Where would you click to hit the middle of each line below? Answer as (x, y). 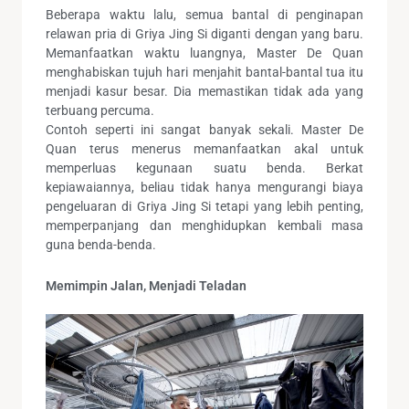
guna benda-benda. (101, 244)
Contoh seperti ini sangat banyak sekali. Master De (204, 129)
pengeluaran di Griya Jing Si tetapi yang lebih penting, (204, 206)
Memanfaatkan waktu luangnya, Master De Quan (204, 52)
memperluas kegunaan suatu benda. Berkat (204, 168)
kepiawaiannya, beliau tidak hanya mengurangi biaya (204, 187)
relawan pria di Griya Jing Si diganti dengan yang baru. (204, 33)
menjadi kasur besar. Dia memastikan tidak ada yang (204, 91)
